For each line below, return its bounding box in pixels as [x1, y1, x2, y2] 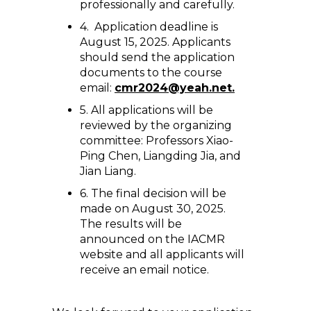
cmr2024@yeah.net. [115, 81, 235, 94]
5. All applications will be [80, 103, 213, 117]
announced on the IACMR [80, 233, 225, 246]
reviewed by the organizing [80, 119, 232, 132]
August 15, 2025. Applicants [80, 35, 230, 49]
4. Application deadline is [80, 20, 218, 33]
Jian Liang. [80, 165, 136, 178]
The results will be [80, 217, 182, 230]
